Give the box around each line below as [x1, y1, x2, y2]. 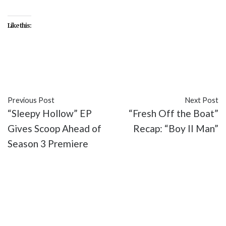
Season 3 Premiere [8, 137, 88, 149]
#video [171, 64, 200, 76]
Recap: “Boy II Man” [133, 122, 218, 134]
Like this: [8, 21, 31, 29]
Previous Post [8, 95, 54, 104]
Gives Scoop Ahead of [8, 122, 101, 134]
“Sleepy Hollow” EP [8, 107, 92, 119]
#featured [8, 64, 51, 76]
